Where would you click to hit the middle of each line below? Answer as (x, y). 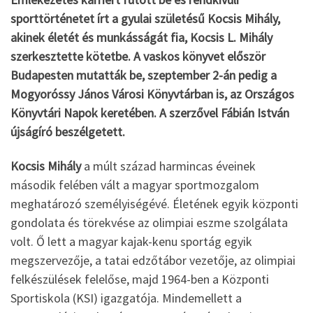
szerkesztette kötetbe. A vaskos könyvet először (138, 56)
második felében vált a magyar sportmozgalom (135, 185)
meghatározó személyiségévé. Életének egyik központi (154, 204)
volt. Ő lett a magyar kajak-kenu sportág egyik (131, 242)
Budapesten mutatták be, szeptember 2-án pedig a (144, 75)
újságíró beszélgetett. (68, 131)
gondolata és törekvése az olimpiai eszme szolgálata (149, 223)
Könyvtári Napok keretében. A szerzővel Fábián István (150, 112)
